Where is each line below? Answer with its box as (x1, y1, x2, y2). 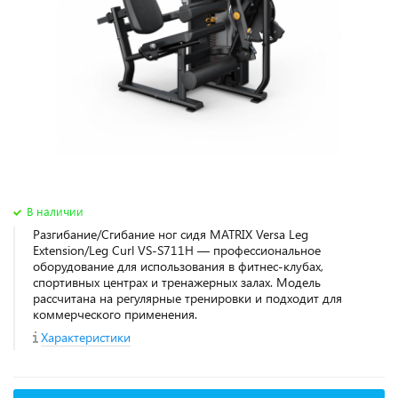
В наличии (27, 203, 84, 219)
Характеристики (41, 329, 131, 346)
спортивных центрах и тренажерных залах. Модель (33, 274, 321, 291)
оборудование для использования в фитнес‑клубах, (33, 258, 323, 275)
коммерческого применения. (33, 306, 197, 322)
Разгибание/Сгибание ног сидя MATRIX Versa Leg (33, 226, 308, 243)
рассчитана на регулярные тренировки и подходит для (33, 290, 342, 306)
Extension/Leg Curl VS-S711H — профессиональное (33, 242, 321, 259)
